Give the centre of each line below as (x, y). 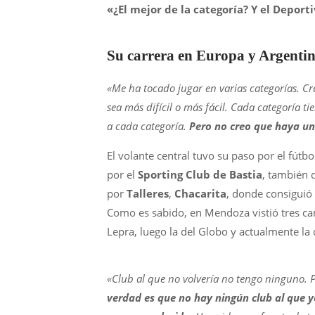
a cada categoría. (148, 126)
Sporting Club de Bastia (200, 174)
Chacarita (200, 193)
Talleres (148, 193)
